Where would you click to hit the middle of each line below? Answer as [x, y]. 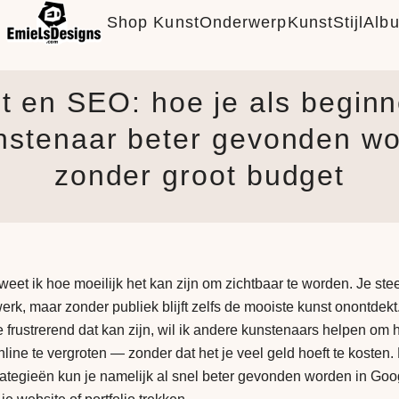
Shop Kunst [153, 23]
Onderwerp [243, 23]
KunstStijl [326, 23]
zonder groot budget [199, 176]
